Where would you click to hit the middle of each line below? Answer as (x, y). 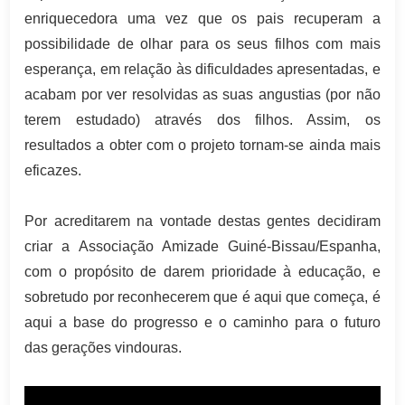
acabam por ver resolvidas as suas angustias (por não (202, 95)
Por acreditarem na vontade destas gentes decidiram (202, 221)
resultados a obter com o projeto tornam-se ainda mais (202, 146)
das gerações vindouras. (104, 348)
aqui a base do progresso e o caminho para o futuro (202, 323)
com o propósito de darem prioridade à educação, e (202, 272)
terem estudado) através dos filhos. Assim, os (202, 120)
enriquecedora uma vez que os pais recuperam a (202, 19)
